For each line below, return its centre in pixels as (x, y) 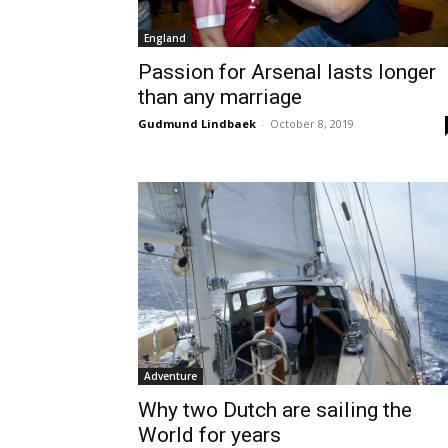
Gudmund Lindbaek (197, 123)
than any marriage (220, 96)
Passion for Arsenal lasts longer (287, 71)
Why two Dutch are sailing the (275, 409)
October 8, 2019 (312, 123)
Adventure (170, 375)
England (165, 37)
